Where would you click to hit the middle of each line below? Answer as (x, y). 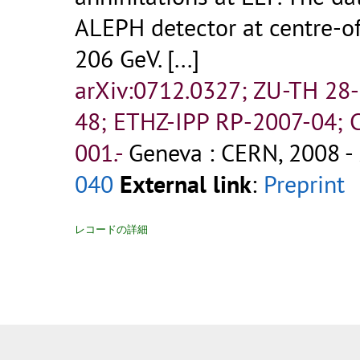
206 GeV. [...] (137, 59)
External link (186, 184)
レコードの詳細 (111, 230)
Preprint (304, 184)
